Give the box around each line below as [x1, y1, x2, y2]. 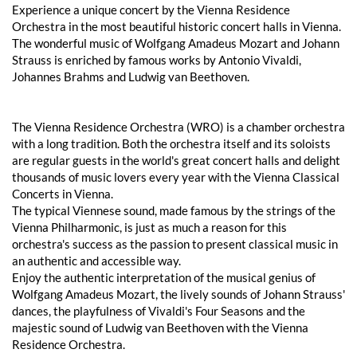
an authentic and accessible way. [12, 253, 181, 268]
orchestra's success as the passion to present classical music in [12, 236, 338, 251]
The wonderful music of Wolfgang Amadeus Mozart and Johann [12, 35, 339, 50]
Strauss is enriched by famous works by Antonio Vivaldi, [12, 52, 301, 67]
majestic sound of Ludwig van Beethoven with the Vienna [12, 320, 308, 335]
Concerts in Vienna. [12, 186, 113, 201]
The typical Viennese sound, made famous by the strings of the [12, 202, 335, 218]
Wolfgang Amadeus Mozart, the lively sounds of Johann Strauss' [12, 286, 345, 301]
